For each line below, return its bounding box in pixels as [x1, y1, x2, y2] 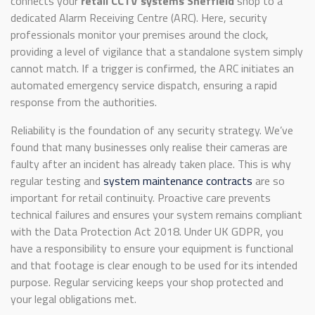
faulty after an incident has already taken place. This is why [11, 155, 291, 172]
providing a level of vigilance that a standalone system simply [11, 42, 303, 60]
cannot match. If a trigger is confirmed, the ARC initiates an [11, 59, 294, 77]
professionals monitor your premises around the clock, [11, 25, 269, 43]
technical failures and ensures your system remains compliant [11, 205, 302, 223]
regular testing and [11, 172, 103, 189]
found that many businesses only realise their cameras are [11, 138, 288, 155]
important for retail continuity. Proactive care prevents [11, 188, 271, 206]
